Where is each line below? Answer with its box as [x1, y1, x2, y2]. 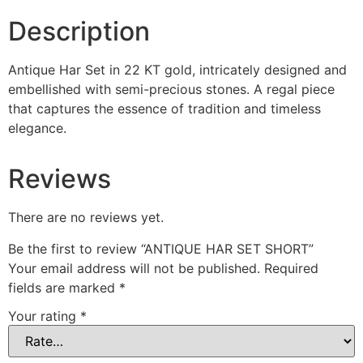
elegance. [8, 120, 66, 137]
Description [8, 15, 150, 48]
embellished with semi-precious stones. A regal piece [8, 81, 335, 98]
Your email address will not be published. [8, 259, 260, 276]
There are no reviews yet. [8, 209, 164, 226]
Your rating [8, 308, 80, 325]
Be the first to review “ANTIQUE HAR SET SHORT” [8, 240, 314, 257]
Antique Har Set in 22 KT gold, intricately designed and [8, 62, 347, 79]
